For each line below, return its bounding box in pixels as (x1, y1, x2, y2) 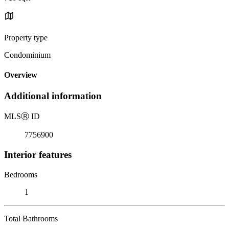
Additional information (4, 90, 102, 102)
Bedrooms (4, 170, 37, 179)
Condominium (4, 50, 51, 59)
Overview (4, 71, 37, 80)
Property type (4, 33, 48, 42)
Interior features (4, 149, 72, 160)
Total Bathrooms (4, 214, 58, 223)
